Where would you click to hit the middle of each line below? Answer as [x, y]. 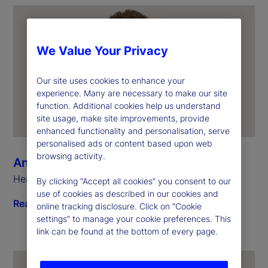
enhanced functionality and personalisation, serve [133, 130]
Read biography [49, 204]
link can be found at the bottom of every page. [127, 231]
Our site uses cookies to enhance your [110, 80]
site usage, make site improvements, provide [123, 118]
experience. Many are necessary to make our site [132, 93]
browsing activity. [71, 156]
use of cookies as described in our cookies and [127, 193]
